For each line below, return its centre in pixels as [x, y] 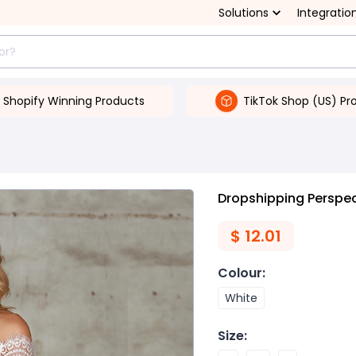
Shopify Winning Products [74, 101]
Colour [240, 273]
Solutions [244, 13]
